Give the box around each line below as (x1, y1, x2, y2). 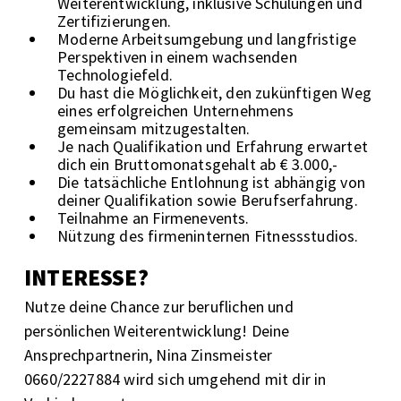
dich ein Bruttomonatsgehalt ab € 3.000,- (57, 153, 338, 175)
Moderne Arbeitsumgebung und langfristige (57, 28, 357, 49)
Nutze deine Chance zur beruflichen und (24, 295, 294, 317)
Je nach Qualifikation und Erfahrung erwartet (57, 135, 368, 157)
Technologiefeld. (57, 64, 173, 85)
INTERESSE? (24, 262, 149, 292)
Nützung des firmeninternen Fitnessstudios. (57, 225, 359, 246)
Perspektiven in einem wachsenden (57, 46, 297, 67)
